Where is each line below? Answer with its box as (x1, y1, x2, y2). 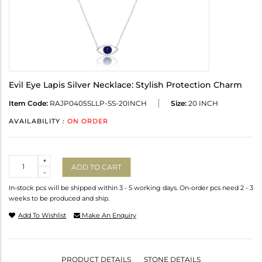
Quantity (9, 156, 40, 165)
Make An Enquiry (80, 211, 136, 220)
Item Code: (9, 99, 48, 108)
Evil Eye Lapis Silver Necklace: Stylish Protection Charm (9, 80, 242, 91)
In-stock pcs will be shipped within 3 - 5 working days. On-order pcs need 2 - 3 (9, 184, 253, 192)
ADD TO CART (71, 162, 122, 171)
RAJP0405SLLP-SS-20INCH (48, 99, 147, 108)
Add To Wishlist (18, 211, 66, 220)
